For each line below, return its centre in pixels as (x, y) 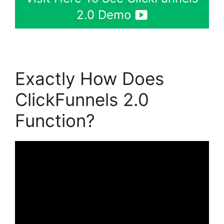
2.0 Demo (103, 14)
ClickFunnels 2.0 (82, 99)
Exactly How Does (89, 78)
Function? (55, 120)
